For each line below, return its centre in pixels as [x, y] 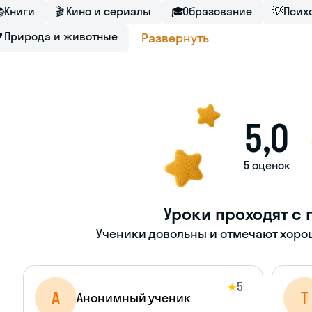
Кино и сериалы [109, 11]
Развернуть [175, 38]
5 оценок [267, 165]
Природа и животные [61, 36]
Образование [217, 11]
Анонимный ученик [134, 298]
